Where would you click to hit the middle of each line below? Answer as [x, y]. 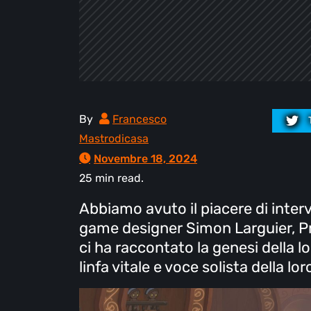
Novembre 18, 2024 [145, 159]
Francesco [140, 119]
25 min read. [111, 178]
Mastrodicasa [114, 138]
